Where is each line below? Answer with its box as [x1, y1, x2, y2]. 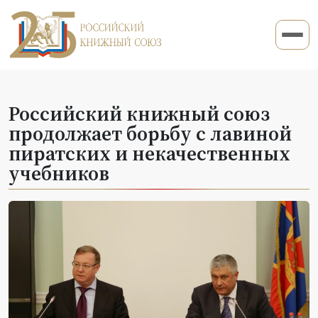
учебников [9, 159, 109, 187]
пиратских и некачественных [9, 139, 290, 167]
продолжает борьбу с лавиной [9, 119, 292, 147]
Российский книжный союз [9, 99, 270, 127]
